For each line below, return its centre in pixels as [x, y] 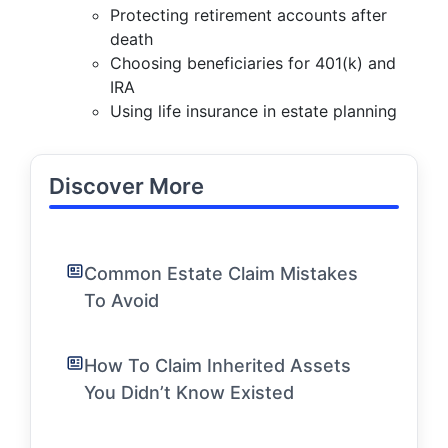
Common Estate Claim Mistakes [221, 273]
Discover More [126, 186]
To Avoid [121, 300]
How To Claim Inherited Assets [217, 365]
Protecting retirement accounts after [248, 15]
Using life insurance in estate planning [253, 111]
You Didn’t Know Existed [189, 392]
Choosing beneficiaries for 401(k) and [253, 63]
